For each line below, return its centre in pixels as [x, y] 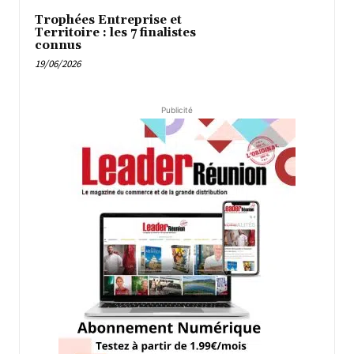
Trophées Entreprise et [108, 20]
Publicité [177, 110]
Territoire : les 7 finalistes [115, 32]
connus [58, 45]
